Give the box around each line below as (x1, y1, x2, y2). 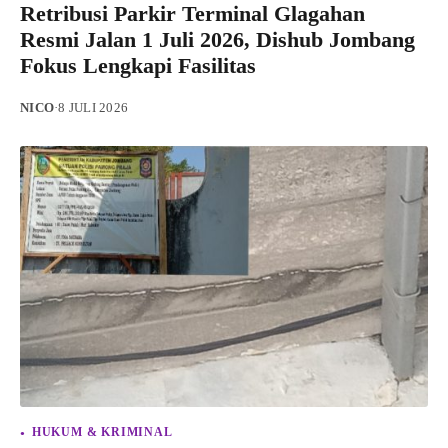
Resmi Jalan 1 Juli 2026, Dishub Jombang (20, 26, 415, 52)
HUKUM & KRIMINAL (31, 425, 173, 438)
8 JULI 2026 (58, 100, 128, 115)
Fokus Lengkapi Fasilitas (20, 52, 256, 78)
